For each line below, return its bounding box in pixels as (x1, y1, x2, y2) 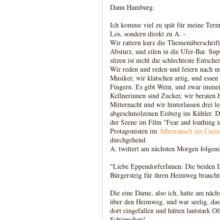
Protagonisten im (110, 126, 159, 136)
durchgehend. (110, 135, 147, 144)
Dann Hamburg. (110, 2, 155, 12)
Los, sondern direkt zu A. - (110, 29, 186, 38)
